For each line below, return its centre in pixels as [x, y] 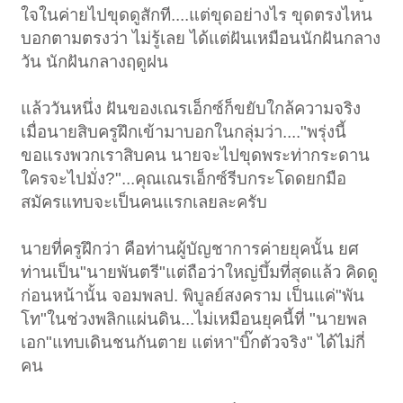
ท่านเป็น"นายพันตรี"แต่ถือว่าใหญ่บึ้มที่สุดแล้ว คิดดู [200, 272]
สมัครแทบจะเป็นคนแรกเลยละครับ [144, 201]
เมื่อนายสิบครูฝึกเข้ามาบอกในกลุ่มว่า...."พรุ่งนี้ [184, 131]
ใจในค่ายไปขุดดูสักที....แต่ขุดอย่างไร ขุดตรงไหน [197, 14]
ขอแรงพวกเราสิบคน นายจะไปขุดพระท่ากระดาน [196, 155]
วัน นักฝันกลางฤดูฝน [95, 61]
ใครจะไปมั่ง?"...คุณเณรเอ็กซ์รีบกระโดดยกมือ [184, 178]
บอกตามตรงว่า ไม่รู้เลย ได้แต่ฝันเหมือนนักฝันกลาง [201, 38]
